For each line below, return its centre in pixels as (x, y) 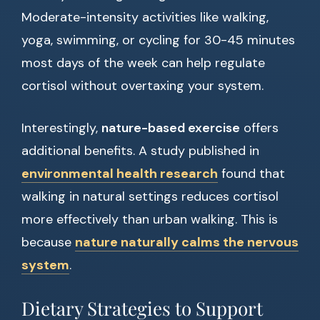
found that (251, 174)
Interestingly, (61, 128)
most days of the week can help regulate (143, 63)
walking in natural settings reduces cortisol (150, 197)
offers (259, 128)
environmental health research (120, 174)
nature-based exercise (171, 128)
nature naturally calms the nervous (187, 242)
